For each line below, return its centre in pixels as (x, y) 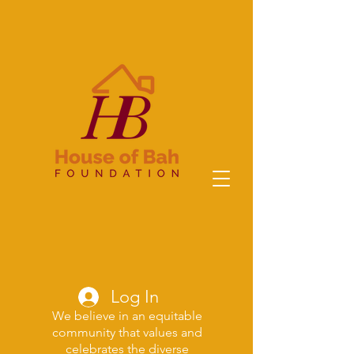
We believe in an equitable (127, 316)
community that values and (127, 332)
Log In (135, 297)
